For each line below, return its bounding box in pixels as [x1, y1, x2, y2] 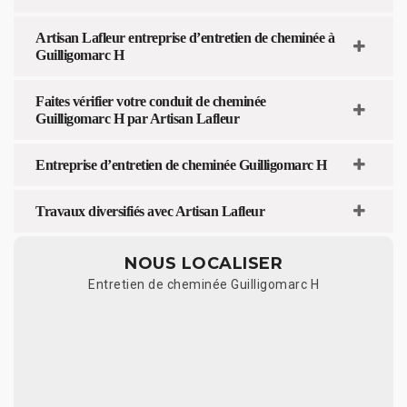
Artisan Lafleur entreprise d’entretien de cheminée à [35, 29, 334, 45]
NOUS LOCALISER [124, 253, 283, 273]
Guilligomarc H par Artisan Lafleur [35, 110, 239, 126]
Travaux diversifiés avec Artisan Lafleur [35, 203, 264, 219]
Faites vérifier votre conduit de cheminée [35, 93, 266, 109]
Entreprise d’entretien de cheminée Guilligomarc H [35, 156, 327, 173]
